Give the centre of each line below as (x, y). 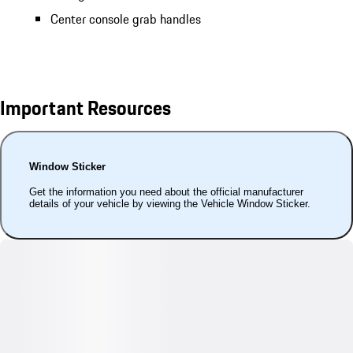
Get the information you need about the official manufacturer (167, 192)
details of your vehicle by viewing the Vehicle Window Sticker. (170, 204)
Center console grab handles (126, 19)
